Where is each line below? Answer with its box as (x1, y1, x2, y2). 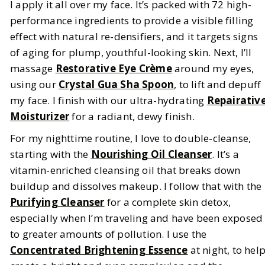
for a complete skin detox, (104, 195, 231, 209)
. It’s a (212, 147, 239, 161)
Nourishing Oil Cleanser (91, 147, 212, 161)
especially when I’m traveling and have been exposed (10, 211, 263, 225)
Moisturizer (10, 109, 70, 124)
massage (10, 62, 56, 76)
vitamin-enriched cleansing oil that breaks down (10, 163, 241, 177)
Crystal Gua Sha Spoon (59, 77, 174, 92)
